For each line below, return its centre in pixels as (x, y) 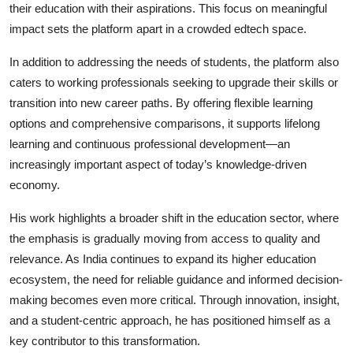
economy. (35, 184)
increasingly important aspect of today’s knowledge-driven (158, 164)
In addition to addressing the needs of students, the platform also (174, 61)
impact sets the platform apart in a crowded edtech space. (158, 28)
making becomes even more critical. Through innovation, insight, (175, 299)
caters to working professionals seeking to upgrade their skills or (174, 82)
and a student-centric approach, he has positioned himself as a (170, 320)
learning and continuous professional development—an (150, 143)
